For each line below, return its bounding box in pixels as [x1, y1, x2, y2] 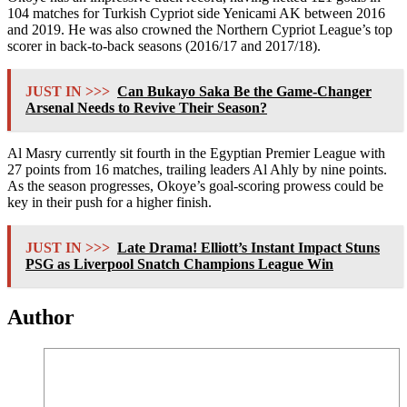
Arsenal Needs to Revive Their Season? [25, 100, 267, 116]
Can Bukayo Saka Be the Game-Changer [117, 84, 372, 100]
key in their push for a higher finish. [7, 194, 212, 211]
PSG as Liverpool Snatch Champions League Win [25, 256, 333, 273]
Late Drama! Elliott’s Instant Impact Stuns [117, 240, 380, 256]
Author [7, 305, 74, 330]
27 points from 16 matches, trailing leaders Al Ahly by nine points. [7, 162, 387, 178]
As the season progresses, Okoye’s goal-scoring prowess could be [7, 178, 383, 194]
